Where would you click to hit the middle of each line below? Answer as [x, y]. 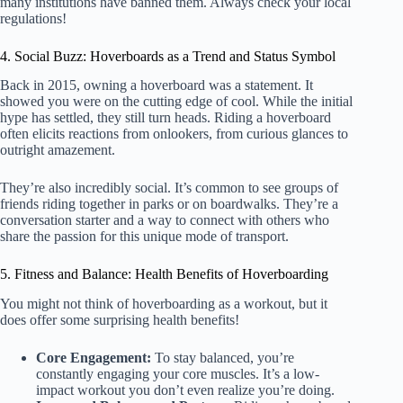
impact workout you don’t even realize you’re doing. [185, 390]
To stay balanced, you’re [223, 358]
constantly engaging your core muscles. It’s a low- [178, 374]
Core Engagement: [94, 358]
